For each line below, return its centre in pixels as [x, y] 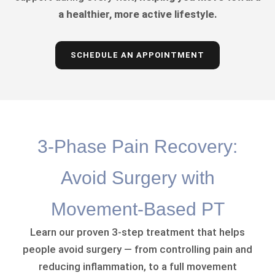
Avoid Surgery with [137, 178]
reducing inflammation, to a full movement [137, 267]
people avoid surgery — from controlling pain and [137, 250]
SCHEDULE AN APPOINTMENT [137, 55]
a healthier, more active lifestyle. [137, 14]
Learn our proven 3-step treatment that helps [137, 232]
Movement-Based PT [137, 209]
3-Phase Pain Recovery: [137, 147]
